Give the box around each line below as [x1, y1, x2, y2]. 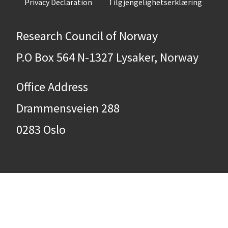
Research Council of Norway [16, 28, 158, 44]
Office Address [16, 79, 88, 95]
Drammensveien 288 [16, 100, 120, 116]
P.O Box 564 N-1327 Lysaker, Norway [16, 49, 198, 65]
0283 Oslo [16, 122, 66, 137]
